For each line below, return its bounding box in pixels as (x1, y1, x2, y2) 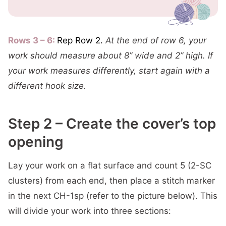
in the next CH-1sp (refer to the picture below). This (8, 191, 217, 201)
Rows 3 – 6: (8, 35, 55, 46)
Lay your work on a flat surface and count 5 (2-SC (8, 160, 211, 171)
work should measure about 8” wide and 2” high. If (8, 50, 213, 61)
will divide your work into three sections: (8, 206, 171, 216)
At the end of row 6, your (105, 35, 206, 46)
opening (8, 133, 64, 151)
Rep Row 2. (57, 35, 105, 46)
